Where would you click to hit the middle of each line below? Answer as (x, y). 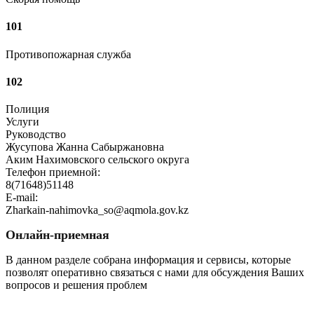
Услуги (22, 122)
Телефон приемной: (53, 172)
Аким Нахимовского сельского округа (97, 160)
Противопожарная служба (68, 54)
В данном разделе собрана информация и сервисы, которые (148, 260)
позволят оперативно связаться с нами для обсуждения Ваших (155, 273)
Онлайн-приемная (57, 235)
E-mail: (22, 198)
